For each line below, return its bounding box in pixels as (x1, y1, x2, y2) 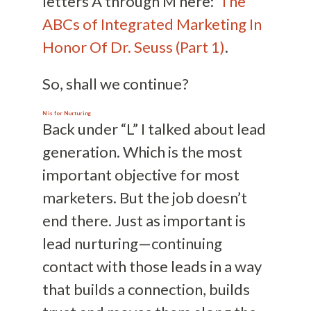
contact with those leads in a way (42, 256, 262, 276)
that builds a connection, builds (42, 279, 250, 299)
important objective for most (42, 165, 239, 184)
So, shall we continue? (42, 74, 189, 93)
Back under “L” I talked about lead (42, 119, 266, 138)
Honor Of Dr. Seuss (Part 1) (42, 37, 225, 56)
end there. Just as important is (42, 210, 246, 230)
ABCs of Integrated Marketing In (42, 14, 262, 33)
